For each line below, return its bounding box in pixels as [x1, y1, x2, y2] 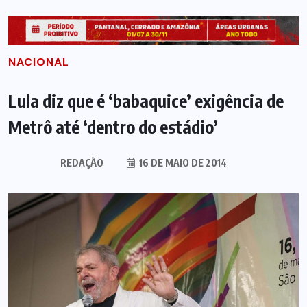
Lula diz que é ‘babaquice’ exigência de [8, 89, 284, 112]
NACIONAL [8, 54, 69, 69]
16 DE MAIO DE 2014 [136, 156, 227, 169]
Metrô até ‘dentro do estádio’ [8, 115, 218, 138]
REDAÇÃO [60, 156, 103, 169]
